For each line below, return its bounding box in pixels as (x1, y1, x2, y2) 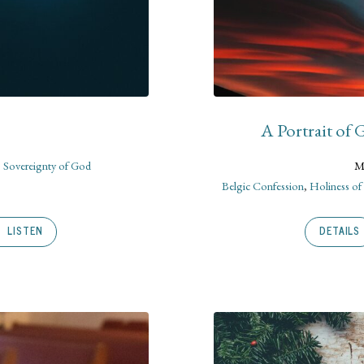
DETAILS (319, 222, 361, 239)
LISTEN (4, 222, 43, 239)
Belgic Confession (221, 178, 304, 194)
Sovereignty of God (3, 158, 92, 174)
